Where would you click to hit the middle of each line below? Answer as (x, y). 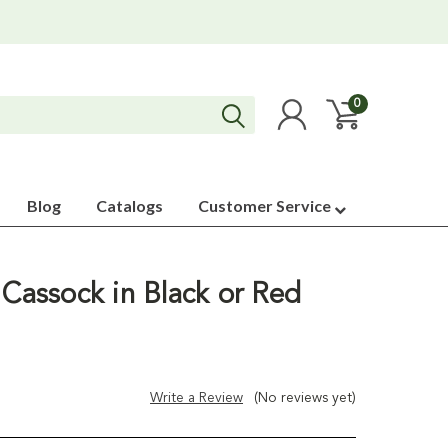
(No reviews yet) (305, 398)
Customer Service (266, 205)
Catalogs (129, 205)
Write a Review (197, 398)
